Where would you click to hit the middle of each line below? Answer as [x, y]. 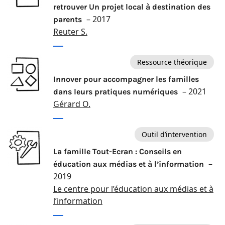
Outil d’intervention [174, 134]
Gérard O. [72, 104]
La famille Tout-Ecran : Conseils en [118, 152]
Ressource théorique [172, 62]
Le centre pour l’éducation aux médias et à [133, 189]
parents [69, 20]
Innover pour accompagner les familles [126, 79]
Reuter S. [70, 32]
